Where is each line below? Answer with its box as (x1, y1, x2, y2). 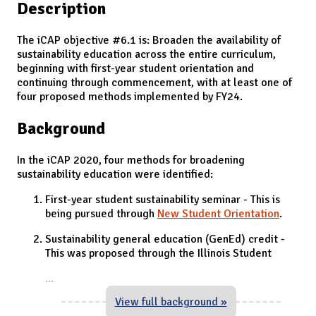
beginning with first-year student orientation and (17, 61, 254, 75)
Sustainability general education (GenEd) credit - (45, 231, 285, 246)
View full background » (114, 294, 227, 309)
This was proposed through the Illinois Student (45, 245, 272, 260)
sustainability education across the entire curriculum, (17, 47, 276, 61)
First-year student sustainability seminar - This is (45, 192, 280, 207)
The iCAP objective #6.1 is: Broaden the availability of (17, 32, 281, 47)
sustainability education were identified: (17, 166, 213, 181)
